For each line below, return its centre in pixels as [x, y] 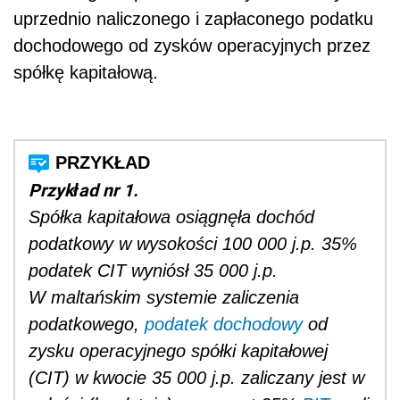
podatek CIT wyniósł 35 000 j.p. [153, 270]
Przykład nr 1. [83, 189]
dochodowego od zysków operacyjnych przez [192, 45]
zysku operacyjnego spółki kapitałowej [178, 350]
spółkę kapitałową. [86, 72]
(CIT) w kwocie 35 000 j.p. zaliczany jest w [196, 377]
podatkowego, [87, 324]
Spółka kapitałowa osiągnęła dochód [171, 217]
